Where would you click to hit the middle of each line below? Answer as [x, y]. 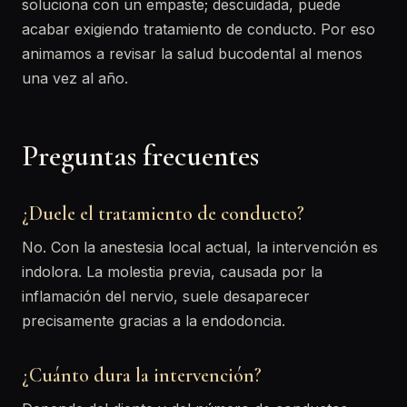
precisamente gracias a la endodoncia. [154, 321]
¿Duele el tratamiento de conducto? [163, 213]
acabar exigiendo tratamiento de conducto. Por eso [199, 29]
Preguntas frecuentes [140, 156]
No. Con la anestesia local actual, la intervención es [200, 247]
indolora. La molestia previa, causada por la [172, 272]
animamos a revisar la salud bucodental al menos [192, 54]
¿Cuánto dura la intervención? [142, 375]
